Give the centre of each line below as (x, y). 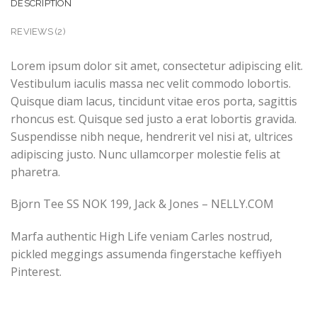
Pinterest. (36, 272)
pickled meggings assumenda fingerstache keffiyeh (146, 254)
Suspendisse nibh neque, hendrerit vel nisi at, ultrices (152, 136)
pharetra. (35, 172)
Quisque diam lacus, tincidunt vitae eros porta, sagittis (154, 101)
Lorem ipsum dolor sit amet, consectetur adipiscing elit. (157, 65)
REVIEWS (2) (38, 31)
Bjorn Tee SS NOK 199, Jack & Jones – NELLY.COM (142, 204)
